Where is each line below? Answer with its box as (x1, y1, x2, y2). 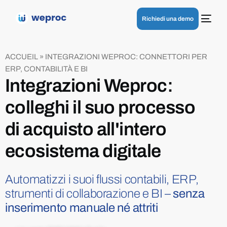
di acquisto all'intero (5, 119, 167, 139)
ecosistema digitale (5, 141, 161, 161)
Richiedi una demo (142, 15, 194, 22)
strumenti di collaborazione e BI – (5, 187, 173, 200)
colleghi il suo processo (5, 97, 196, 118)
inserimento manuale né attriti (5, 201, 158, 214)
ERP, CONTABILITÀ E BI (5, 65, 88, 73)
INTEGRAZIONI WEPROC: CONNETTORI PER (45, 53, 207, 61)
